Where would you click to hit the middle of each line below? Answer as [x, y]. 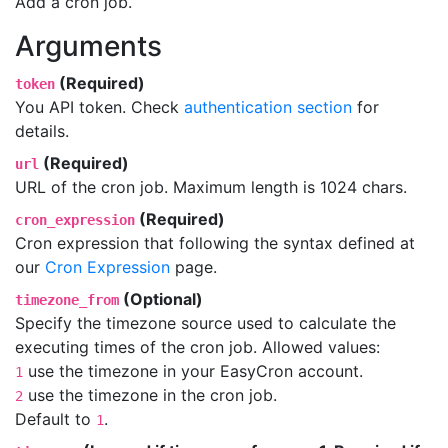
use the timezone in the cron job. [150, 395]
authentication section [268, 107]
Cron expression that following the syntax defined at [215, 243]
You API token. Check [99, 107]
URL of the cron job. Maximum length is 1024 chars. [211, 187]
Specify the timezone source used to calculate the [205, 323]
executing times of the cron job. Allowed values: [197, 347]
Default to [55, 419]
